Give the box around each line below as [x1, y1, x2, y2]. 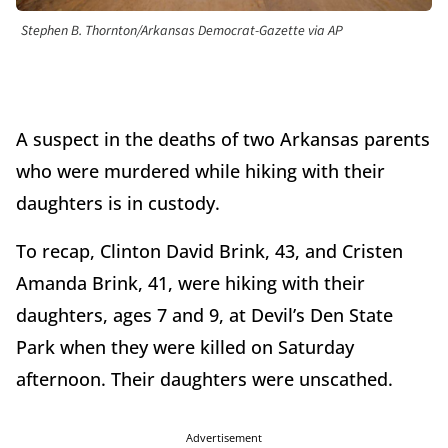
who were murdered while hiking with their [16, 159, 385, 184]
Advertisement [186, 430, 262, 446]
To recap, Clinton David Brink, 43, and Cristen [16, 239, 403, 264]
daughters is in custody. [16, 191, 225, 216]
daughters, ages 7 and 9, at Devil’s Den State [16, 303, 393, 328]
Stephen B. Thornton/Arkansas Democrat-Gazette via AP [21, 21, 343, 42]
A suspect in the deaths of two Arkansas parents [16, 127, 430, 152]
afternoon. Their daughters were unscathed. [16, 367, 398, 392]
